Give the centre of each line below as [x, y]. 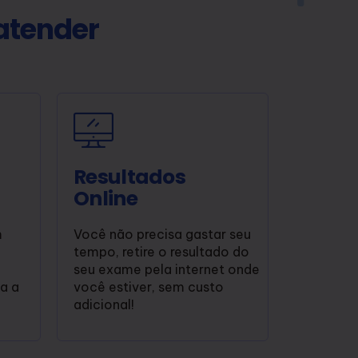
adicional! [104, 304]
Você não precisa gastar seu [162, 234]
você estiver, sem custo [149, 286]
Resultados [129, 177]
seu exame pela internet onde [167, 269]
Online [105, 198]
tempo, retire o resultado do [161, 251]
